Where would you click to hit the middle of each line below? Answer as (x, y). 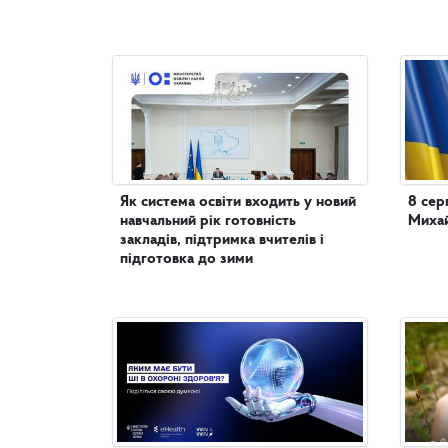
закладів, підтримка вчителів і (222, 240)
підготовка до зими (186, 259)
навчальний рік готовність (208, 221)
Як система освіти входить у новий (238, 202)
